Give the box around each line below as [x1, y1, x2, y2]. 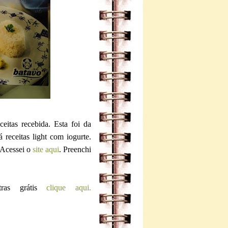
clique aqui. [46, 183, 92, 192]
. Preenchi [59, 145, 91, 154]
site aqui [31, 145, 59, 154]
